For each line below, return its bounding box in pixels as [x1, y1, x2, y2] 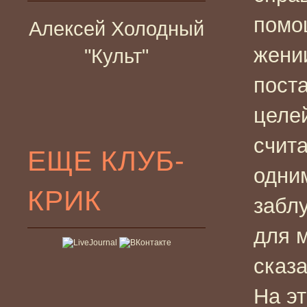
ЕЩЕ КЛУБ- [27, 144, 185, 177]
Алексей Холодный [29, 17, 204, 40]
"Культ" [84, 45, 149, 67]
